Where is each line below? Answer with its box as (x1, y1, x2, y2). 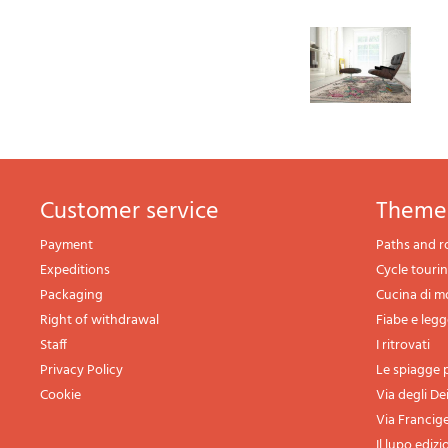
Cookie (40, 384, 81, 408)
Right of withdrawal (40, 309, 159, 333)
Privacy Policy (40, 359, 123, 383)
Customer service (54, 193, 219, 232)
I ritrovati (376, 334, 430, 358)
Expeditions (40, 259, 110, 283)
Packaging (40, 284, 103, 308)
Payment (40, 234, 93, 258)
